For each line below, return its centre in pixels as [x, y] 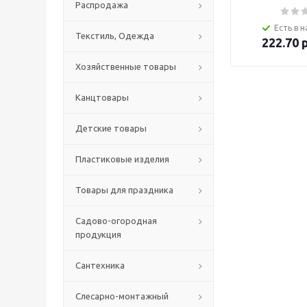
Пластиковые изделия [122, 159]
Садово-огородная [116, 221]
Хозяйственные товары [126, 66]
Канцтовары [102, 97]
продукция [98, 234]
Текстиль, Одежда [115, 36]
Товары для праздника [124, 190]
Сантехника [100, 265]
